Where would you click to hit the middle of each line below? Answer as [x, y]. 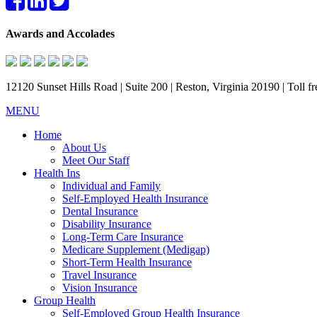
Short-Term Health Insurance [127, 263]
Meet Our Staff [96, 161]
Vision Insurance [100, 288]
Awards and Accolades [60, 33]
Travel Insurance [99, 275]
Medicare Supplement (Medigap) [136, 250]
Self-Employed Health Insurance [135, 199]
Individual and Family [111, 186]
